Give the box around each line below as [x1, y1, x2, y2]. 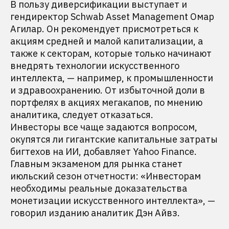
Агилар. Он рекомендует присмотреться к [10, 23, 198, 35]
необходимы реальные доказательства [10, 182, 187, 194]
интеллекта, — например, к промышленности [10, 72, 213, 84]
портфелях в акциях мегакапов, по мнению [10, 97, 202, 108]
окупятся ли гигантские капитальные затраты [10, 133, 218, 145]
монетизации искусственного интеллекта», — [10, 195, 215, 207]
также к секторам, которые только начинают [10, 48, 212, 59]
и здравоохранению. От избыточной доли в [10, 84, 205, 96]
